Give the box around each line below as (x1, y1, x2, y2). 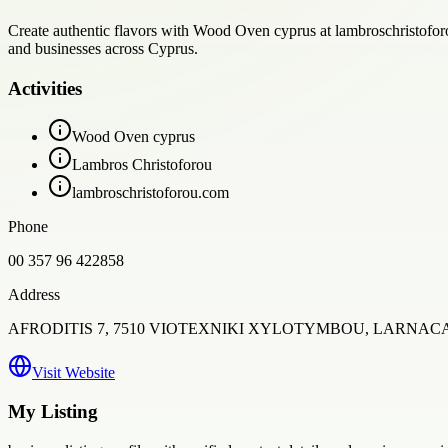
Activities (8, 77, 82, 99)
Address (8, 286, 60, 304)
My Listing (8, 401, 98, 423)
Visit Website (32, 364, 115, 382)
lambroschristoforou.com (72, 184, 229, 202)
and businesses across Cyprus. (8, 39, 198, 57)
